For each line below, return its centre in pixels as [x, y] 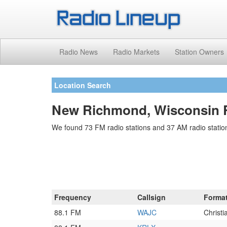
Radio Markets [136, 51]
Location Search [83, 85]
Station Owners [199, 51]
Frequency [73, 197]
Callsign [152, 197]
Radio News [79, 51]
